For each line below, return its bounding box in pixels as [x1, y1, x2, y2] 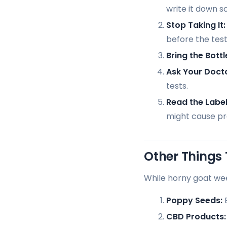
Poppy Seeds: [166, 194, 222, 206]
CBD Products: [166, 210, 226, 222]
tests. [166, 80, 188, 92]
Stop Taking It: [166, 19, 225, 31]
